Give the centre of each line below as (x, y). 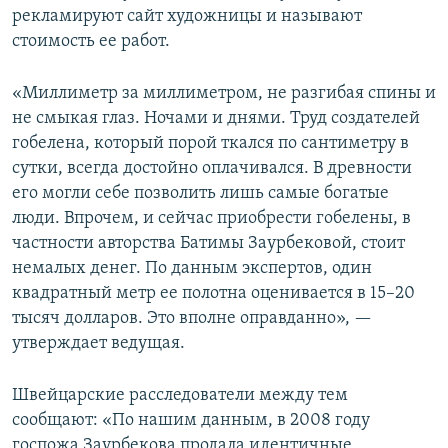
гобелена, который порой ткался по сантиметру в (210, 144)
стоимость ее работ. (91, 42)
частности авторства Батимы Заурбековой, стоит (208, 244)
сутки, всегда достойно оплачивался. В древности (212, 169)
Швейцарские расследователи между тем (180, 396)
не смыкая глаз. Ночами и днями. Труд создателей (216, 119)
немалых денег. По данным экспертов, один (192, 269)
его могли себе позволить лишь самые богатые (200, 194)
